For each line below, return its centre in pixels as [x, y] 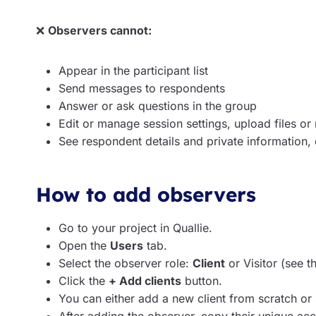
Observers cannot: [100, 30]
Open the [84, 245]
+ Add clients [145, 281]
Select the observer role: [126, 263]
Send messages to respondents [142, 88]
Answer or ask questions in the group [158, 106]
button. [202, 281]
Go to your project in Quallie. [135, 228]
